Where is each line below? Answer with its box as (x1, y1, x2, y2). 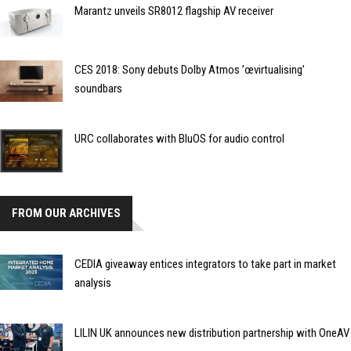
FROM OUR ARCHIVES (12, 205, 121, 220)
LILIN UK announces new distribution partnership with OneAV (74, 325, 349, 340)
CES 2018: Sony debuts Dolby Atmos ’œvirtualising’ (74, 63, 305, 78)
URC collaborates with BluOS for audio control (74, 132, 284, 147)
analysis (74, 275, 111, 290)
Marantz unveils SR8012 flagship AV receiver (74, 4, 273, 19)
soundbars (74, 81, 122, 96)
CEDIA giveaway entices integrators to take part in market (74, 256, 336, 271)
